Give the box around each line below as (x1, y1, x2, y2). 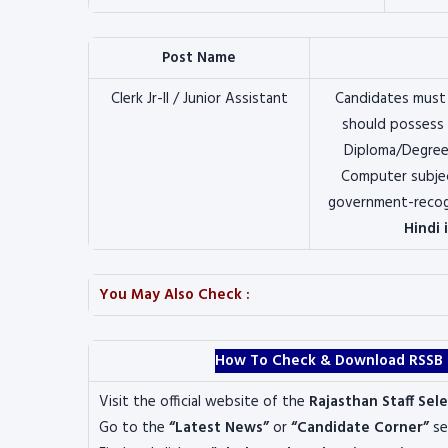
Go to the (99, 416, 169, 440)
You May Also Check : (99, 283, 250, 307)
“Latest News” (169, 416, 269, 440)
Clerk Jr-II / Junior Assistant (110, 87, 288, 111)
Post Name (162, 46, 236, 70)
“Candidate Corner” (291, 416, 429, 440)
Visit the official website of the (99, 390, 309, 414)
